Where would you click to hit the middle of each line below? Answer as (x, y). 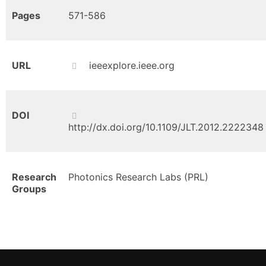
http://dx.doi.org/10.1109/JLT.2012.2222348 (166, 127)
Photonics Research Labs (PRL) (138, 177)
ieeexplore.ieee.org (132, 65)
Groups (29, 189)
